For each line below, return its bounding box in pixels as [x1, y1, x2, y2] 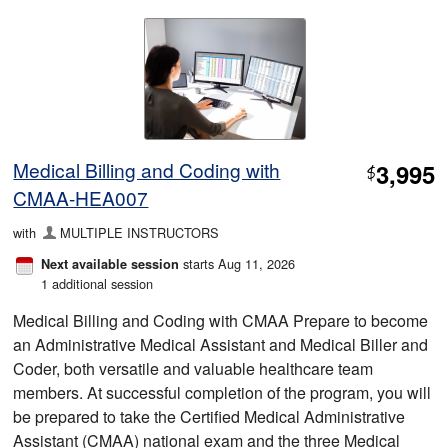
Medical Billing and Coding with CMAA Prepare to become [13, 308, 429, 332]
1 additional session [41, 273, 154, 293]
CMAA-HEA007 [13, 183, 149, 211]
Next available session [41, 254, 180, 273]
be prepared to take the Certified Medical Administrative [13, 404, 406, 428]
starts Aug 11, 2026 [179, 253, 296, 273]
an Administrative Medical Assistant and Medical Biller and [13, 332, 429, 356]
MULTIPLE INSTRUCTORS [59, 222, 219, 242]
